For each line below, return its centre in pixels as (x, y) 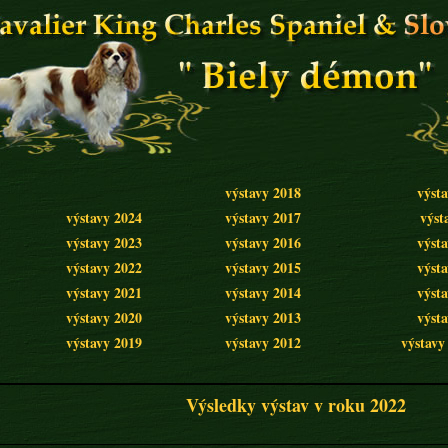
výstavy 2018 (262, 192)
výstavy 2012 (262, 342)
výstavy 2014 (262, 292)
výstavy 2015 (262, 267)
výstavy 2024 (103, 217)
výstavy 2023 (103, 242)
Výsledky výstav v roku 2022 (296, 405)
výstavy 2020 (103, 317)
